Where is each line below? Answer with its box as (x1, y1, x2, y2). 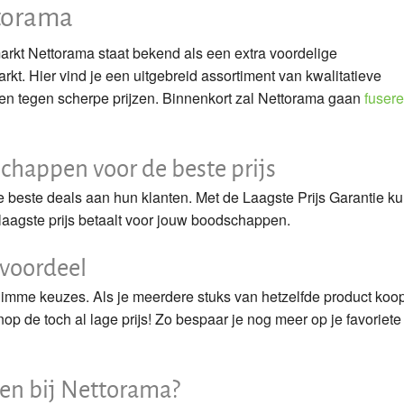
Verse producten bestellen (36, 103, 203, 124)
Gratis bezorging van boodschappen (36, 62, 268, 83)
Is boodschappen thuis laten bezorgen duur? (36, 22, 320, 42)
